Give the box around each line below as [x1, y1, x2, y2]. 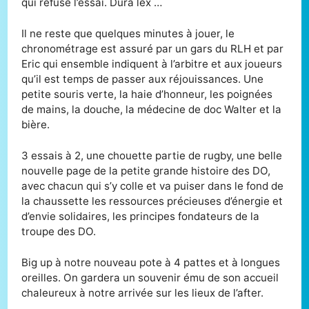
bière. [21, 117, 50, 131]
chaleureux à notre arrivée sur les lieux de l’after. [21, 286, 264, 299]
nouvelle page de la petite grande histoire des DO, [21, 163, 271, 177]
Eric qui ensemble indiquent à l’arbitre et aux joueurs [21, 57, 283, 70]
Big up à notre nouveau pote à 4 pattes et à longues [21, 255, 281, 269]
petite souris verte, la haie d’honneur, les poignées [21, 87, 273, 101]
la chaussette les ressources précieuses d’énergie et [21, 194, 283, 208]
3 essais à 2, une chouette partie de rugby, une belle [21, 148, 283, 162]
